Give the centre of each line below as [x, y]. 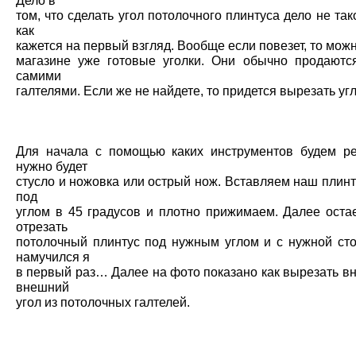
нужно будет [52, 166]
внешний [43, 287]
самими [39, 76]
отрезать [42, 227]
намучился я [53, 257]
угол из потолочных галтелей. [103, 302]
